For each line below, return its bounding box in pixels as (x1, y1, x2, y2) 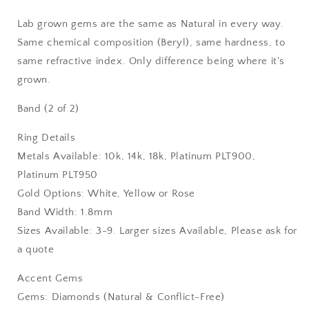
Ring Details (17, 131, 76, 143)
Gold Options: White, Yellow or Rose (17, 187, 195, 199)
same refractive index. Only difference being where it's (17, 54, 286, 67)
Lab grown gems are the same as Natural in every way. (17, 17, 284, 30)
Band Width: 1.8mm (17, 206, 113, 218)
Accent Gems (17, 272, 83, 284)
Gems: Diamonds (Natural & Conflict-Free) (17, 290, 225, 303)
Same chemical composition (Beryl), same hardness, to (17, 36, 286, 48)
